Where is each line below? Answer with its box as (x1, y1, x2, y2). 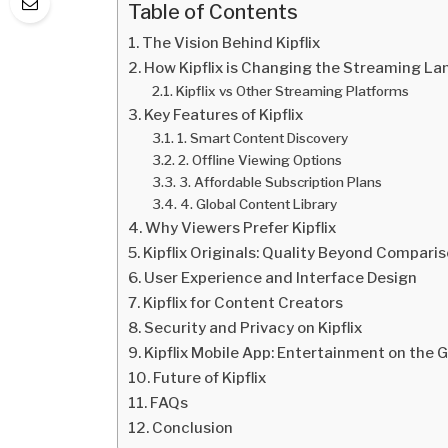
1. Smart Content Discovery (176, 130, 348, 147)
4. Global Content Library (179, 196, 337, 213)
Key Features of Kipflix (144, 106, 304, 125)
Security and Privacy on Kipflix (144, 319, 363, 338)
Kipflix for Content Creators (143, 294, 344, 313)
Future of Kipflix (153, 369, 267, 388)
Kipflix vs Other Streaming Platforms (175, 83, 409, 100)
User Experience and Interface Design (144, 269, 418, 288)
